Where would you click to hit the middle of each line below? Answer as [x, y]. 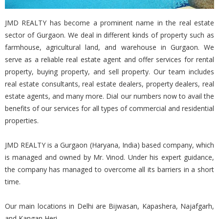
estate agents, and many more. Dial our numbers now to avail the [109, 96]
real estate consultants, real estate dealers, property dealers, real [109, 84]
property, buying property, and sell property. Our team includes [109, 71]
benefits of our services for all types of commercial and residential [109, 108]
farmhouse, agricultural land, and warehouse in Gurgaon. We [109, 47]
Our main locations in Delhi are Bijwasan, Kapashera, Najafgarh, [109, 206]
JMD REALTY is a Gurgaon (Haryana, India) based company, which [109, 145]
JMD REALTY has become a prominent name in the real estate [109, 22]
